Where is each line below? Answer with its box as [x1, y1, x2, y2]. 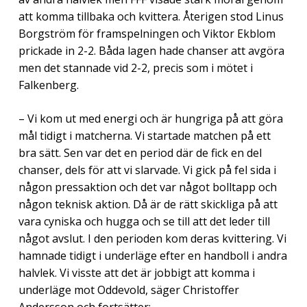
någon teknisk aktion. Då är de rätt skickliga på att [18, 196, 278, 212]
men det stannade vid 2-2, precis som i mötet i [18, 60, 253, 75]
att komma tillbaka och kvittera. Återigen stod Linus [18, 8, 284, 24]
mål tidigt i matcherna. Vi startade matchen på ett [18, 127, 271, 143]
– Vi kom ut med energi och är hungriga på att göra [18, 110, 283, 126]
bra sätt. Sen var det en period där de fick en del [18, 145, 262, 160]
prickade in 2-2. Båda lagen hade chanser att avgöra [18, 42, 284, 58]
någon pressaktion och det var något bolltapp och [18, 179, 277, 195]
